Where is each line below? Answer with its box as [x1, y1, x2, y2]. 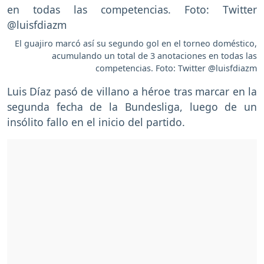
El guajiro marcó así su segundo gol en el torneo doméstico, [15, 38, 257, 49]
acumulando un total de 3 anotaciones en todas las [52, 50, 257, 62]
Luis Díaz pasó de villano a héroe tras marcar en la [7, 84, 257, 99]
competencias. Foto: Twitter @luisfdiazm [95, 62, 257, 74]
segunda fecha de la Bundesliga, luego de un [7, 100, 257, 114]
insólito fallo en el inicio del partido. [7, 115, 188, 130]
